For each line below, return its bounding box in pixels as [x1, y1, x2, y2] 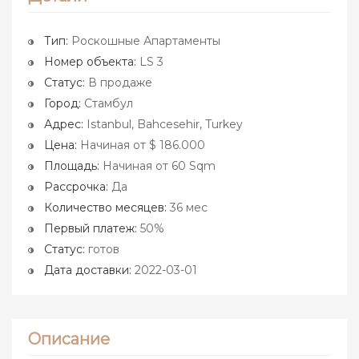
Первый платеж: [44, 221, 137, 236]
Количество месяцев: [44, 200, 167, 216]
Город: [44, 96, 81, 111]
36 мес [167, 200, 208, 216]
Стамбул [81, 96, 133, 111]
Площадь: [44, 159, 99, 174]
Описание [28, 329, 110, 349]
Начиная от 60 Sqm [99, 159, 216, 174]
